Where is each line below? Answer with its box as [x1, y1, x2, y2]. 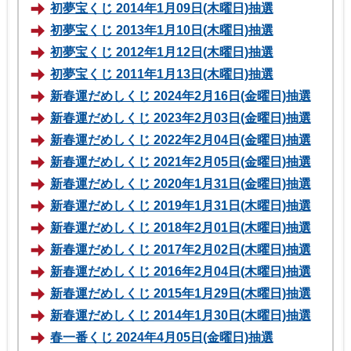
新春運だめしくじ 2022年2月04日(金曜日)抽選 [50, 132, 311, 147]
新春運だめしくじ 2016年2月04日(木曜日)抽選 [50, 264, 311, 278]
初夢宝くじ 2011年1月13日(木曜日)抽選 [50, 67, 273, 81]
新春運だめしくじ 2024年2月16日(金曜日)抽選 [50, 89, 311, 103]
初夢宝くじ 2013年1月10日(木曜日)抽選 [50, 23, 273, 37]
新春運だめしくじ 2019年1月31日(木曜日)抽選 [50, 198, 311, 212]
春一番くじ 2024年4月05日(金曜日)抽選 [50, 330, 273, 344]
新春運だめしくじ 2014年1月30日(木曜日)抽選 [50, 308, 311, 322]
